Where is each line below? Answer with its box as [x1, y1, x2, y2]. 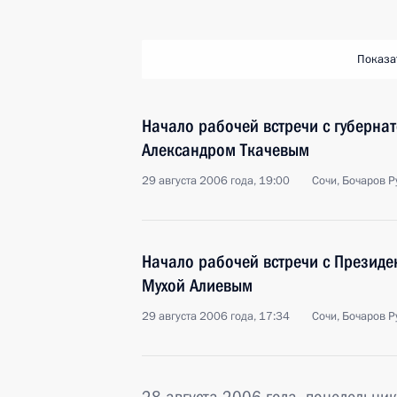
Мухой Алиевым [142, 275, 253, 296]
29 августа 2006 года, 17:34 [142, 308, 290, 324]
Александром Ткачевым [142, 139, 309, 160]
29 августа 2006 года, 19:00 [142, 173, 290, 189]
